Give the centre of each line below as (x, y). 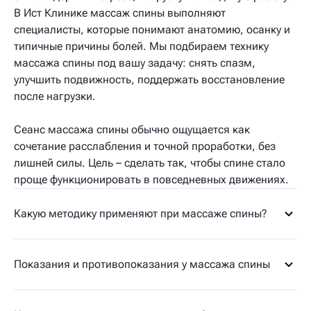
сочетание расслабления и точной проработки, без (145, 146)
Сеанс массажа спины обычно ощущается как (132, 129)
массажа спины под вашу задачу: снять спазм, (135, 63)
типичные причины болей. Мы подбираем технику (141, 46)
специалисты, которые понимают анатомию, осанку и (152, 30)
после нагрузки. (55, 96)
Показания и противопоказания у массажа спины (142, 264)
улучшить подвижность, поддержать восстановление (149, 79)
